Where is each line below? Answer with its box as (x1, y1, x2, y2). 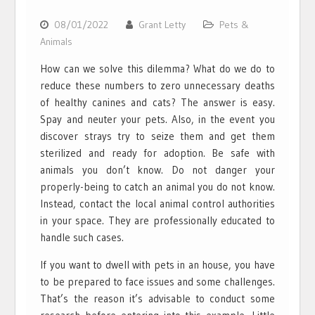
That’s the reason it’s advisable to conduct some (40, 292, 275, 306)
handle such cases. (40, 231, 124, 245)
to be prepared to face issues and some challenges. (40, 275, 275, 289)
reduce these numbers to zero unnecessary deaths (40, 79, 275, 93)
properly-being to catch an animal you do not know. (40, 180, 275, 194)
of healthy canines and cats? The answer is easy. (40, 96, 275, 110)
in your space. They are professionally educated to (40, 214, 275, 228)
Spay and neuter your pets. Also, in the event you (40, 112, 275, 127)
